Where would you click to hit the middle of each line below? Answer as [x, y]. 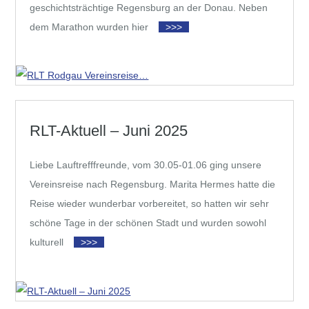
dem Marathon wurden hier [89, 27]
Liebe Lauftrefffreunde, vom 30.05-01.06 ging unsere [146, 165]
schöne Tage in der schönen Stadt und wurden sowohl [148, 223]
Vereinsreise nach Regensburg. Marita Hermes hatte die [153, 185]
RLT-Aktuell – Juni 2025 [109, 131]
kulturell [47, 242]
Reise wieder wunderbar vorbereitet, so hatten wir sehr [150, 204]
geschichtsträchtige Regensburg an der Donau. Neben [149, 7]
